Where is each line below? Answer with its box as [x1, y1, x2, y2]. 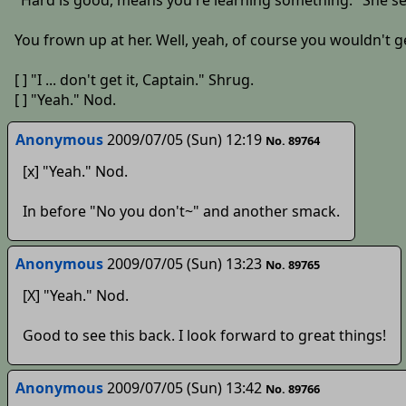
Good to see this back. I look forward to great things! [22, 324, 386, 345]
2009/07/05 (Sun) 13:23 [106, 253, 262, 274]
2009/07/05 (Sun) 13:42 [106, 377, 262, 398]
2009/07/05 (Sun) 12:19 [106, 129, 262, 150]
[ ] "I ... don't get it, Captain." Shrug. [14, 70, 254, 91]
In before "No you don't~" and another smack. [22, 200, 340, 221]
